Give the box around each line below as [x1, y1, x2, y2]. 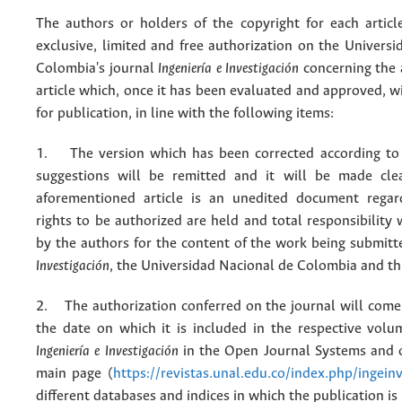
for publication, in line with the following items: [36, 106, 334, 122]
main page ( [36, 366, 113, 382]
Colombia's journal [36, 61, 159, 77]
